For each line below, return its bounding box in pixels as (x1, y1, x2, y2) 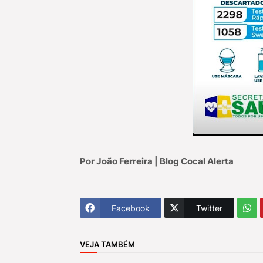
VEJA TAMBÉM (79, 239, 135, 249)
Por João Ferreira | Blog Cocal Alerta (79, 156, 234, 167)
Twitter (195, 203, 222, 213)
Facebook (111, 203, 150, 213)
